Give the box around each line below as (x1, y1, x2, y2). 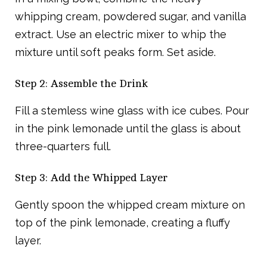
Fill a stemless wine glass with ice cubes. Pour (15, 104, 249, 117)
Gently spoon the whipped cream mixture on (15, 198, 245, 212)
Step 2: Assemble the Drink (15, 77, 148, 90)
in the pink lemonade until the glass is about (15, 122, 241, 135)
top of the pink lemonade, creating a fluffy (15, 216, 230, 229)
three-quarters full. (15, 140, 111, 153)
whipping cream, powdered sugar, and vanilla (15, 10, 246, 23)
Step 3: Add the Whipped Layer (15, 172, 167, 184)
